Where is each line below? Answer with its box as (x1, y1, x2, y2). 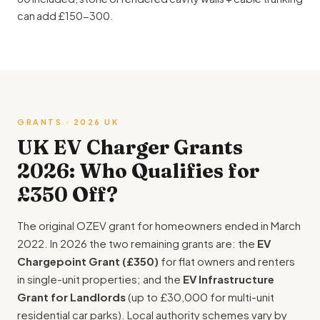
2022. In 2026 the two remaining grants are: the (17, 236, 257, 251)
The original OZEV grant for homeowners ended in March (17, 219, 301, 233)
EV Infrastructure (183, 272, 274, 286)
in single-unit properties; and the (17, 272, 183, 286)
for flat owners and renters (159, 254, 295, 269)
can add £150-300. (17, 9, 113, 23)
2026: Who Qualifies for (17, 159, 259, 184)
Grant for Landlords (17, 290, 126, 304)
